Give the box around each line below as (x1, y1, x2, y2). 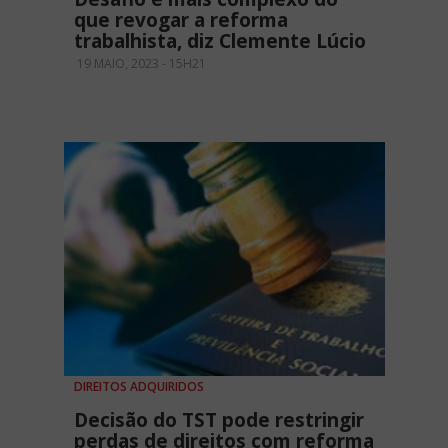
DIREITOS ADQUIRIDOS (74, 377, 204, 395)
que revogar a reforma (74, 7, 288, 34)
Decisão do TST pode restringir (74, 406, 364, 433)
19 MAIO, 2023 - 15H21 (74, 55, 206, 73)
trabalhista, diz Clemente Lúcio (74, 28, 366, 55)
